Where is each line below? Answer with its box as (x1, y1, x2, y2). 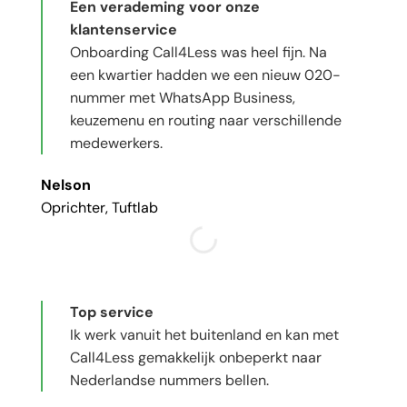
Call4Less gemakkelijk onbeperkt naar (70, 348, 322, 368)
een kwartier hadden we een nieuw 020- (70, 65, 341, 85)
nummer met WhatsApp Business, (70, 88, 295, 108)
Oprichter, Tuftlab (41, 198, 158, 218)
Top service (70, 303, 154, 323)
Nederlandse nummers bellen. (70, 371, 269, 391)
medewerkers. (70, 134, 163, 154)
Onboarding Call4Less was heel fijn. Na (70, 43, 327, 63)
